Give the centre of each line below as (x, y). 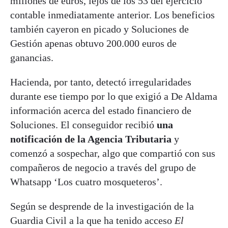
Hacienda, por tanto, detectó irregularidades (101, 82)
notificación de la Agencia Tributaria (91, 139)
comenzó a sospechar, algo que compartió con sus (113, 153)
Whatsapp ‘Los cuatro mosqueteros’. (86, 181)
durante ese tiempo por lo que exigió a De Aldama (114, 96)
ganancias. (32, 57)
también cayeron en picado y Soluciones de (99, 29)
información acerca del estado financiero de (101, 110)
